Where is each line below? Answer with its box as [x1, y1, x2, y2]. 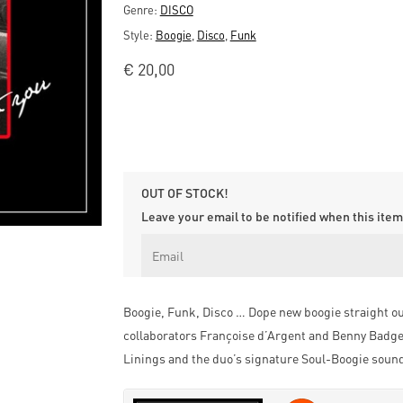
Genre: [122, 2, 160, 17]
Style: [122, 27, 156, 42]
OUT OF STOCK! [140, 184, 228, 201]
